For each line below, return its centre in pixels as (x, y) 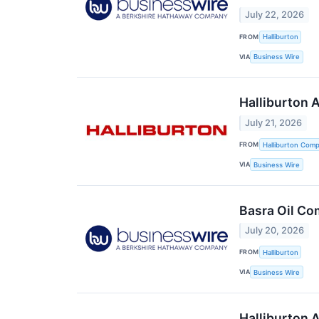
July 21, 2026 (274, 122)
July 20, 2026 (275, 230)
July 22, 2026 (275, 15)
